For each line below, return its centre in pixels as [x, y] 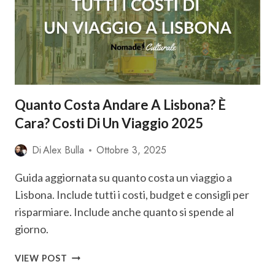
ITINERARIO [94, 10]
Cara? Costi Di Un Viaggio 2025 [109, 123]
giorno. [32, 229]
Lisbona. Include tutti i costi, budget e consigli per [132, 195]
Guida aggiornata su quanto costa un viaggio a [123, 177]
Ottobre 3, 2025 [132, 150]
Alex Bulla [64, 150]
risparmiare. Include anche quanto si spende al [124, 212]
